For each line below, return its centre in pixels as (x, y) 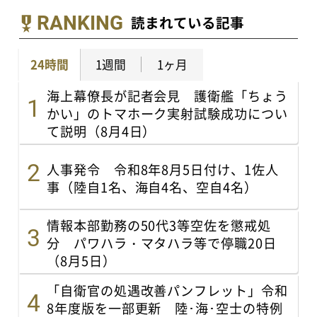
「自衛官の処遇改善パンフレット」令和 (167, 290)
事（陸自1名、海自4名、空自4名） (152, 187)
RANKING (80, 23)
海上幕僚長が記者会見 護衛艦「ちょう (167, 96)
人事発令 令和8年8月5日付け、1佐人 (163, 169)
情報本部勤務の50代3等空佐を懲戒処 (159, 225)
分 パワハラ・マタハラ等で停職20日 (162, 243)
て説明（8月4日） (102, 131)
